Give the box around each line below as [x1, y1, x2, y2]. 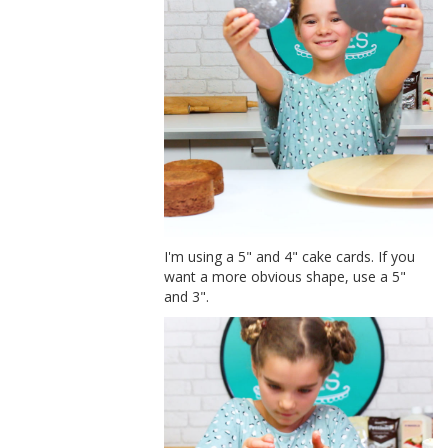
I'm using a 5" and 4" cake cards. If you [164, 247, 416, 267]
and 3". [164, 287, 210, 307]
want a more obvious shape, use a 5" [164, 267, 407, 287]
